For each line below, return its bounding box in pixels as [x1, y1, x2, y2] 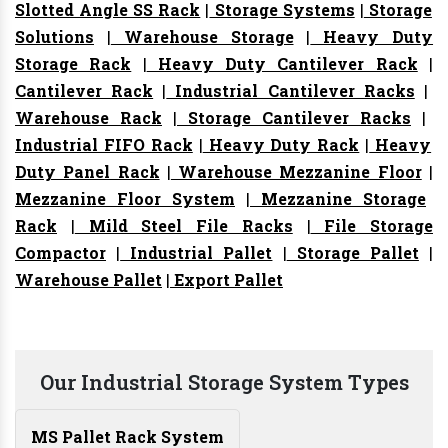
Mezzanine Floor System [15, 188, 235, 210]
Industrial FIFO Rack [15, 134, 193, 156]
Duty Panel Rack [15, 161, 160, 183]
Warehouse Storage [110, 26, 294, 48]
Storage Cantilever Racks [177, 107, 411, 129]
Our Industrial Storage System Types [39, 369, 409, 396]
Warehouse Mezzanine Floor [170, 161, 422, 183]
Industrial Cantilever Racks [166, 80, 415, 102]
